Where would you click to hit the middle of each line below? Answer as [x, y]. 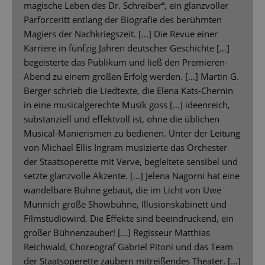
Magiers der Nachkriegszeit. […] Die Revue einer [121, 34]
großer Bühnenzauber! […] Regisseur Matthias [117, 233]
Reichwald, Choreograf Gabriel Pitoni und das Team [128, 247]
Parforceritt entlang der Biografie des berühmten [123, 20]
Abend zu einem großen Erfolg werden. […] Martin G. [131, 77]
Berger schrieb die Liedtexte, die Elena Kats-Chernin [128, 91]
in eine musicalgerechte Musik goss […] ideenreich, [127, 105]
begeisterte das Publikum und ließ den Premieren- [126, 62]
